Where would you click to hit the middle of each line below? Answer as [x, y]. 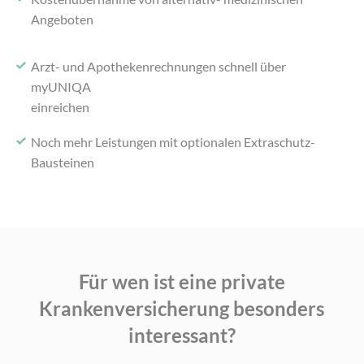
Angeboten [63, 19]
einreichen [61, 106]
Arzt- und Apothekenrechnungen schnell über [159, 66]
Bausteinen [63, 162]
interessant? [182, 336]
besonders [279, 309]
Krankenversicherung [136, 309]
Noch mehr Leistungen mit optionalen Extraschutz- [173, 142]
